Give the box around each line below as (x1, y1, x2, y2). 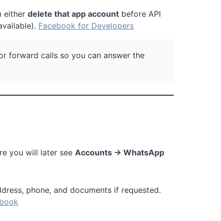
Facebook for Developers (38, 20, 134, 31)
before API (119, 8, 161, 19)
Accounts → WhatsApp (75, 147, 164, 157)
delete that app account (28, 8, 119, 19)
